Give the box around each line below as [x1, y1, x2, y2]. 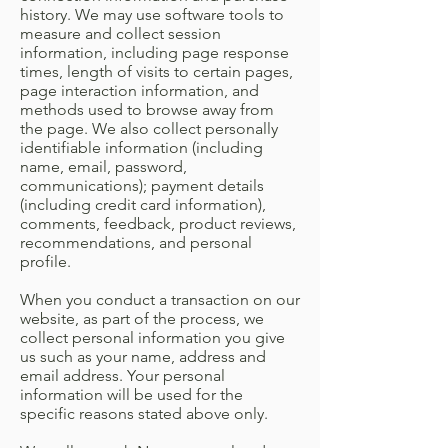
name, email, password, [20, 157, 187, 176]
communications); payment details [20, 176, 264, 195]
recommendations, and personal [20, 233, 252, 252]
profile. [20, 252, 71, 271]
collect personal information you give [20, 328, 285, 347]
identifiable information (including [20, 138, 263, 157]
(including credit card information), [20, 195, 266, 214]
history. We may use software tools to [20, 5, 284, 24]
